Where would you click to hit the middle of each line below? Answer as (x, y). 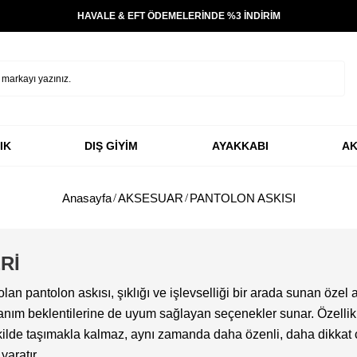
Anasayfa (86, 198)
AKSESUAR (150, 198)
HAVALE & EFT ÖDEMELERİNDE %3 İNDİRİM (178, 16)
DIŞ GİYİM (112, 146)
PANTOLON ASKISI (242, 198)
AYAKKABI (240, 146)
